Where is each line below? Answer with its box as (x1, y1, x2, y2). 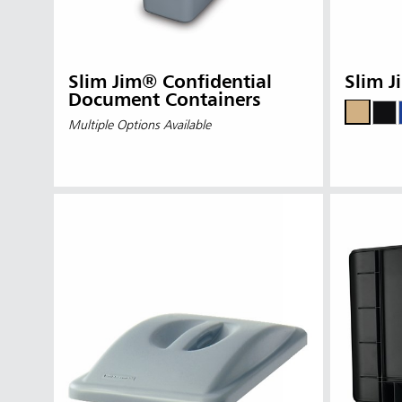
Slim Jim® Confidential (68, 73, 272, 92)
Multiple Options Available (68, 118, 211, 132)
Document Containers (68, 91, 260, 110)
